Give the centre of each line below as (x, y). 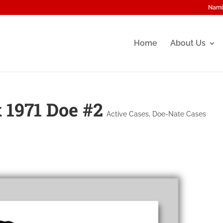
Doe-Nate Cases (179, 114)
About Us (188, 43)
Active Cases (128, 114)
